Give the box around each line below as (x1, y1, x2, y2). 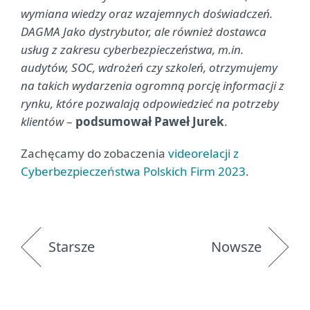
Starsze (48, 237, 95, 256)
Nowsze (211, 237, 262, 256)
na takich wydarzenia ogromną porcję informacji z (21, 77, 284, 93)
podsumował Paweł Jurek (75, 113, 224, 129)
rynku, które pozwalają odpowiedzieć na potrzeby (21, 95, 279, 111)
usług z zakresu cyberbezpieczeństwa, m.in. (21, 42, 244, 57)
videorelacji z (168, 145, 239, 161)
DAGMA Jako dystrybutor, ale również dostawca (21, 24, 266, 39)
